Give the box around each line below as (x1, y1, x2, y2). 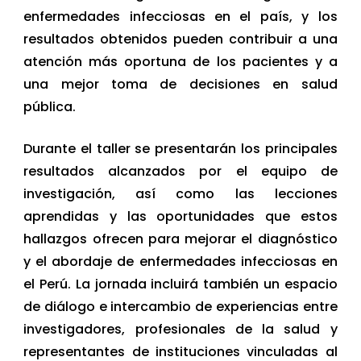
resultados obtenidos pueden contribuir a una (23, 30, 338, 49)
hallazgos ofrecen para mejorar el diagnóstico (23, 230, 338, 249)
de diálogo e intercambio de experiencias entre (23, 297, 338, 317)
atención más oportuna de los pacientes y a (23, 52, 338, 72)
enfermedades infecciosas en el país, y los (23, 7, 338, 27)
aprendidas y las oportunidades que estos (23, 207, 338, 226)
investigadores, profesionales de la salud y (23, 320, 338, 339)
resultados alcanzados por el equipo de (23, 162, 338, 181)
